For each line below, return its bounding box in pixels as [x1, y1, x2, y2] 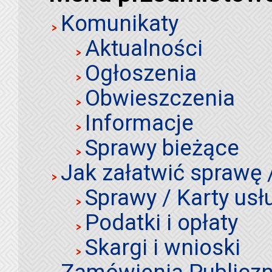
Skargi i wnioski [85, 234, 240, 260]
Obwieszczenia [85, 84, 235, 111]
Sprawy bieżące [85, 134, 239, 161]
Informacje [85, 109, 194, 136]
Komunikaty [61, 10, 178, 36]
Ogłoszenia [85, 59, 197, 86]
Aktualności [85, 35, 203, 61]
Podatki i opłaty [85, 209, 238, 236]
